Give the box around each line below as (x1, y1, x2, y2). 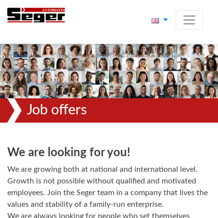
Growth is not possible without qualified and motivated (7, 177, 196, 185)
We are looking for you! (7, 147, 130, 159)
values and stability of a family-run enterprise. (7, 200, 163, 208)
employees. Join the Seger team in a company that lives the (7, 189, 208, 197)
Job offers (27, 103, 87, 117)
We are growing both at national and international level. (7, 165, 198, 173)
